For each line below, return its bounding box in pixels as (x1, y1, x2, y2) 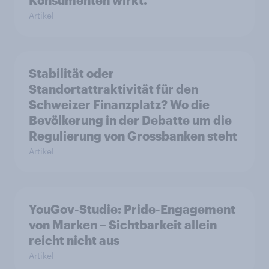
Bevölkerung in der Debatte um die (29, 113, 232, 127)
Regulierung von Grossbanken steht (29, 128, 237, 143)
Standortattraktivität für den (29, 82, 198, 96)
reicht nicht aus (29, 233, 119, 247)
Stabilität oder (29, 66, 114, 80)
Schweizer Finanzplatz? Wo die (29, 97, 210, 112)
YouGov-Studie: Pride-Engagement (29, 202, 235, 216)
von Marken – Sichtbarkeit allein (29, 217, 217, 232)
